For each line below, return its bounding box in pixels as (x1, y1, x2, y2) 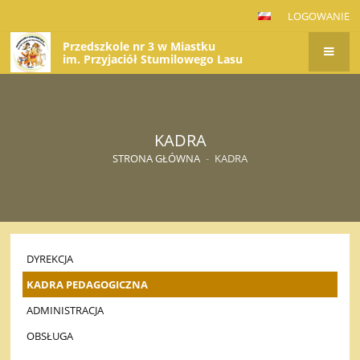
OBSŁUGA (27, 329, 74, 344)
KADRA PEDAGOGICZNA (27, 277, 149, 292)
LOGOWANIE (287, 9, 350, 23)
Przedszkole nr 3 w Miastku (63, 39, 216, 55)
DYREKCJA (27, 252, 74, 267)
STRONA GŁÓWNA (112, 151, 201, 166)
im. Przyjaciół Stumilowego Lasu (63, 51, 243, 67)
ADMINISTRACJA (27, 303, 104, 318)
